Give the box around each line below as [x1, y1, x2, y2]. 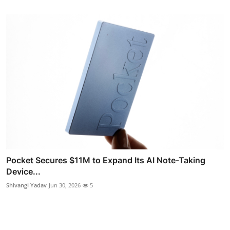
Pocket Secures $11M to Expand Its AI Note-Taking [6, 155, 205, 165]
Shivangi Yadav [6, 181, 47, 189]
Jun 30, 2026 [49, 181, 81, 189]
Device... [6, 166, 41, 177]
